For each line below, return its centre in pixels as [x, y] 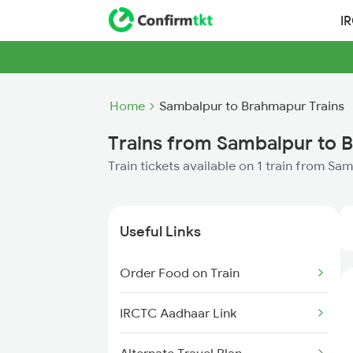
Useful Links [160, 231]
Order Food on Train [180, 273]
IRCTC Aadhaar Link [178, 313]
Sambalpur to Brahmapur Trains [252, 106]
